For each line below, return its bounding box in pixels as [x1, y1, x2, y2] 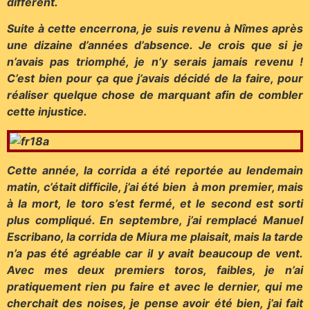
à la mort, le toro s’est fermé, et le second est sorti [7, 197, 303, 211]
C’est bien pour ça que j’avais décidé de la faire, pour [7, 71, 303, 86]
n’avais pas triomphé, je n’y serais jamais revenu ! [7, 55, 303, 69]
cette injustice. [7, 104, 87, 119]
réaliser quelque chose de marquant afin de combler [7, 88, 303, 102]
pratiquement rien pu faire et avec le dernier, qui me [7, 280, 303, 294]
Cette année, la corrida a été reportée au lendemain [7, 163, 303, 178]
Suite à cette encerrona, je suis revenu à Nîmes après [7, 21, 303, 36]
